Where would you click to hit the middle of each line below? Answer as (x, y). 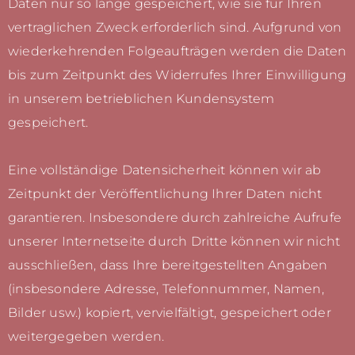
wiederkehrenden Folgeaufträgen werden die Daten (177, 52)
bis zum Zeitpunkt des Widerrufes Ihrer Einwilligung (177, 75)
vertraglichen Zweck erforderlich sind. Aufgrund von (175, 28)
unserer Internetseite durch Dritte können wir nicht (174, 242)
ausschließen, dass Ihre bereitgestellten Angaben (168, 265)
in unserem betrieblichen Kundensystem (141, 99)
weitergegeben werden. (86, 337)
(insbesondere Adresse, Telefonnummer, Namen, (166, 289)
